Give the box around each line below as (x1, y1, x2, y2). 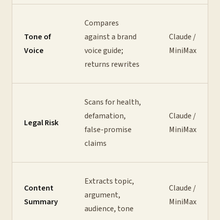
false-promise (84, 124, 132, 135)
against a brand (84, 31, 137, 42)
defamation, (84, 110, 126, 121)
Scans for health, (84, 97, 141, 108)
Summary (24, 196, 58, 207)
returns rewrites (84, 59, 139, 70)
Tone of (24, 31, 51, 42)
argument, (84, 190, 120, 200)
